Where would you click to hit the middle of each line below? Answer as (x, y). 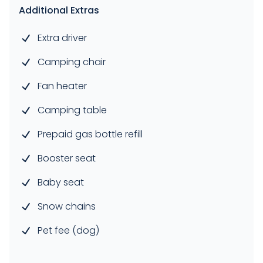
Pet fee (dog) (68, 231)
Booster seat (67, 159)
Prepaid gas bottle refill (90, 134)
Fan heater (62, 86)
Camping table (72, 110)
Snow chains (67, 207)
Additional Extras (59, 11)
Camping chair (72, 62)
